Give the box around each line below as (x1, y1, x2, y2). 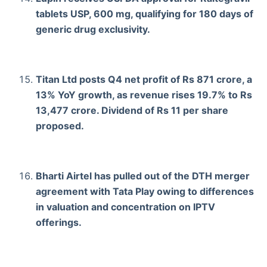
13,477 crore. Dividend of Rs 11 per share (36, 104, 228, 116)
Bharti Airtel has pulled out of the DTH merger (36, 169, 250, 182)
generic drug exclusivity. (36, 23, 150, 35)
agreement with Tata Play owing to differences (36, 185, 254, 197)
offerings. (36, 216, 82, 228)
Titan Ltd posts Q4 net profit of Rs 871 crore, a (36, 73, 252, 85)
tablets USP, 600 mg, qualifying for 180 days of (36, 7, 253, 20)
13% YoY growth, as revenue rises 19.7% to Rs (36, 88, 252, 101)
